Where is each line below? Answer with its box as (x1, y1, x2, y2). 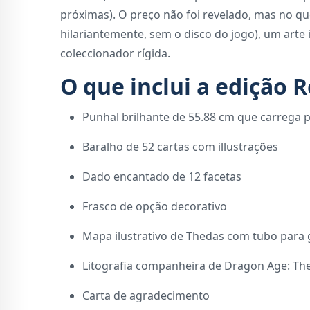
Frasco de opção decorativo (82, 199, 227, 215)
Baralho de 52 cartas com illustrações (82, 139, 278, 155)
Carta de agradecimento (82, 288, 210, 304)
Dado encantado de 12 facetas (82, 169, 241, 185)
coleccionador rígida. (60, 46, 170, 62)
